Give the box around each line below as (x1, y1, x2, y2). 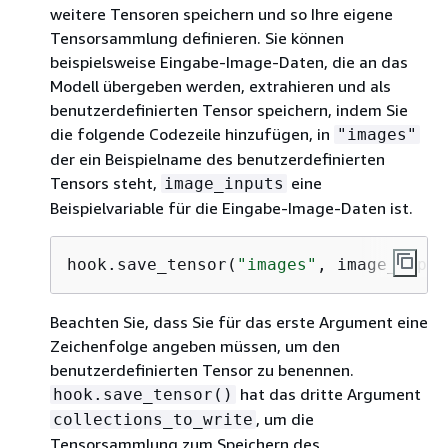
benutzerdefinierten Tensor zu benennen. (50, 359, 354, 380)
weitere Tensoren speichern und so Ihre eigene (50, 3, 393, 24)
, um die (256, 408, 314, 429)
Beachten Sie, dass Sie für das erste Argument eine (50, 311, 428, 332)
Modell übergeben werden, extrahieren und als (50, 75, 391, 96)
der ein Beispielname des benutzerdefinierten (50, 148, 385, 169)
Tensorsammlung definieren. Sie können (50, 27, 344, 48)
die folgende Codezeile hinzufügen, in (50, 123, 334, 144)
